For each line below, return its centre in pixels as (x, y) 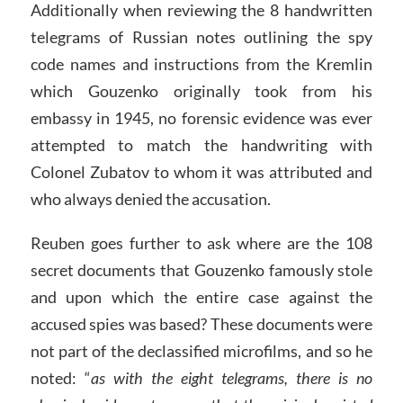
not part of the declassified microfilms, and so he (201, 351)
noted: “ (60, 378)
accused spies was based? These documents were (201, 324)
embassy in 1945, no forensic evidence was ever (201, 117)
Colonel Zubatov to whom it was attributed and (201, 171)
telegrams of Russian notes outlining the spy (201, 36)
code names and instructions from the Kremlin (201, 63)
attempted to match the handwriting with (201, 144)
